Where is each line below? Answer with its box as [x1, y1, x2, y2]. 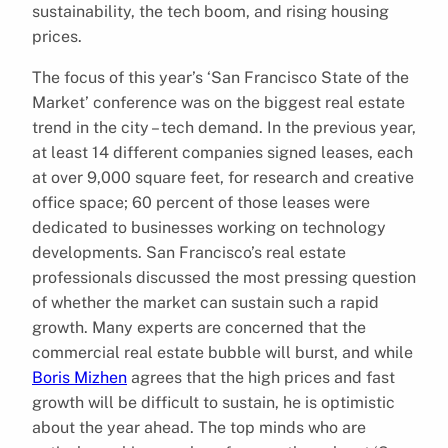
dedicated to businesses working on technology [32, 217, 386, 237]
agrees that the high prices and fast [127, 367, 395, 387]
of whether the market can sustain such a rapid [32, 292, 379, 312]
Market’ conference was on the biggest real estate [32, 92, 405, 112]
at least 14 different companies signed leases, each [32, 142, 413, 162]
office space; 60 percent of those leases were [32, 192, 370, 212]
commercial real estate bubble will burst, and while [32, 342, 413, 362]
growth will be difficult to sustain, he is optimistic [32, 392, 395, 412]
